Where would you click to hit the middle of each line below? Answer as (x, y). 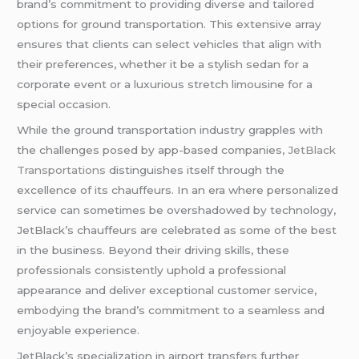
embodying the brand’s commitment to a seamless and (171, 310)
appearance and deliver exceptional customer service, (167, 290)
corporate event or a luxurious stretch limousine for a (165, 84)
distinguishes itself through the (197, 169)
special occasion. (64, 104)
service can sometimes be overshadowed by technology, (177, 210)
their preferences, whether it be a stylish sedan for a (163, 64)
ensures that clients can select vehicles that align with (169, 44)
